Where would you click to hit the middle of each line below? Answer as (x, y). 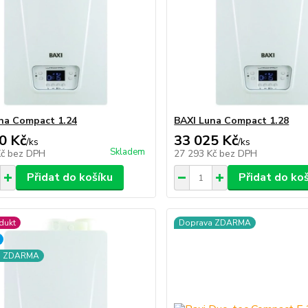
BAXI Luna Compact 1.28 (232, 121)
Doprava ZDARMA (215, 223)
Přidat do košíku (69, 177)
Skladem (128, 152)
